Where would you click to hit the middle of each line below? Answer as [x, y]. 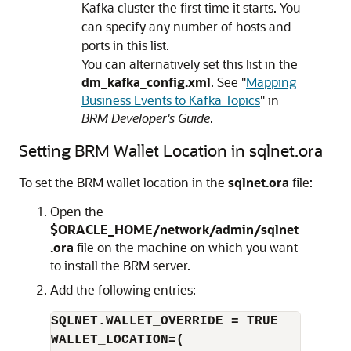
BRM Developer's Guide [146, 118]
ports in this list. [125, 45]
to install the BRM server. [120, 265]
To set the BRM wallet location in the [123, 182]
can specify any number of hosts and [186, 26]
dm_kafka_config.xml [146, 82]
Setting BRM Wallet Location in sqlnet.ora [171, 150]
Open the [77, 211]
